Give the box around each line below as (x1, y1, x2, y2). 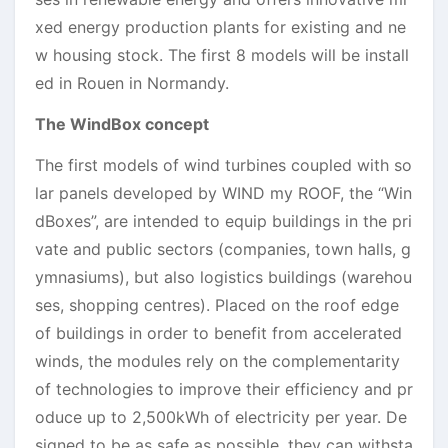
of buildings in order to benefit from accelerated (35, 322, 402, 343)
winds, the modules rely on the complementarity (35, 350, 400, 371)
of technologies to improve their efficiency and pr (35, 378, 413, 399)
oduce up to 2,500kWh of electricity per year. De (35, 406, 407, 427)
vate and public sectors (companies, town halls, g (35, 238, 411, 259)
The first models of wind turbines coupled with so (35, 154, 412, 175)
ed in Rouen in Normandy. (35, 72, 229, 93)
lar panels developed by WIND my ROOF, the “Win (35, 182, 412, 203)
